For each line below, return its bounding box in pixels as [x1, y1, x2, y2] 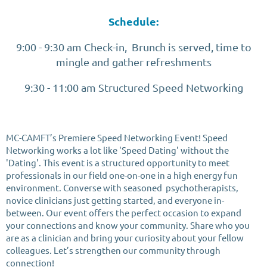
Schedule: [108, 14, 159, 28]
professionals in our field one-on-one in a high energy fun [6, 169, 238, 181]
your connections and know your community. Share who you [6, 219, 250, 231]
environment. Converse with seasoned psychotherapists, [6, 181, 238, 193]
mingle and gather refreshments [55, 55, 212, 68]
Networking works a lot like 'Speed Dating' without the [6, 144, 229, 156]
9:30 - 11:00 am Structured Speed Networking [24, 80, 243, 94]
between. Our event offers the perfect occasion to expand [6, 206, 241, 218]
